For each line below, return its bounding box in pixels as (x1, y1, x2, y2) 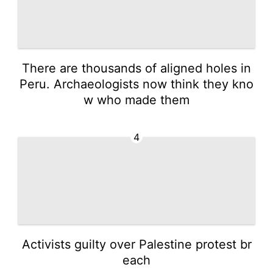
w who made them (83, 92, 190, 107)
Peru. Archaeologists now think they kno (19, 76, 253, 91)
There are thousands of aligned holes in (22, 60, 251, 76)
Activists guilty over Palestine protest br (21, 236, 252, 252)
